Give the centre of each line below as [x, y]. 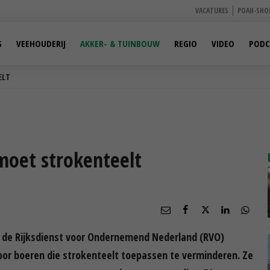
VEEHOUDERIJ [41, 43]
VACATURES [212, 11]
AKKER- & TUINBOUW [120, 43]
